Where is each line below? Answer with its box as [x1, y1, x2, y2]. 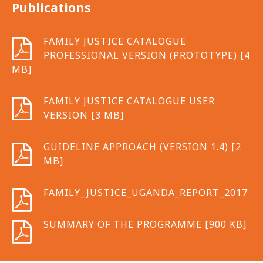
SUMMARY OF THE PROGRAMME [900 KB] [43, 218, 247, 231]
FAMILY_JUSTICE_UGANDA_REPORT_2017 [43, 186, 248, 199]
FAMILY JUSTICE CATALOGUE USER [43, 95, 215, 107]
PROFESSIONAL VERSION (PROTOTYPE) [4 [43, 49, 250, 62]
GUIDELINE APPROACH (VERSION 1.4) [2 [43, 140, 241, 153]
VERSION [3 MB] [43, 109, 124, 122]
